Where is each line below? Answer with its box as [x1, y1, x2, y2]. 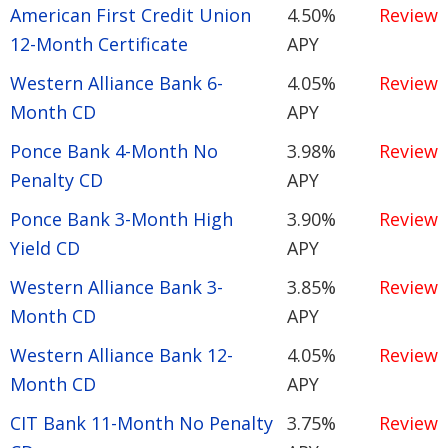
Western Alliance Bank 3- [10, 274, 223, 299]
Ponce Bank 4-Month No [10, 138, 218, 163]
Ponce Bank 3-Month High [10, 206, 233, 231]
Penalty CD [10, 167, 103, 192]
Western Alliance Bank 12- [10, 342, 233, 367]
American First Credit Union [10, 2, 251, 27]
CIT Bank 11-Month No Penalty [10, 410, 273, 435]
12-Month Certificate [10, 31, 188, 56]
